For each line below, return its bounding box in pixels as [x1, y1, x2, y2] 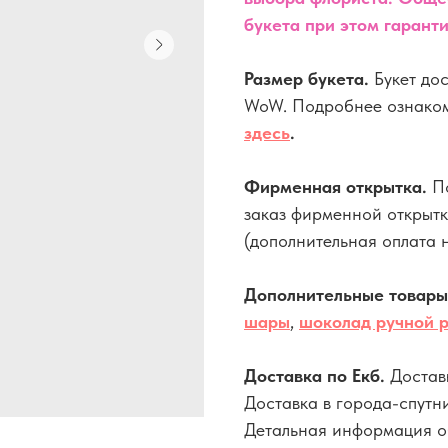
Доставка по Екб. [244, 364, 390, 386]
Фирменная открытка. [244, 175, 432, 197]
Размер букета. [244, 67, 374, 89]
